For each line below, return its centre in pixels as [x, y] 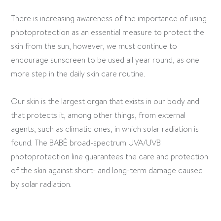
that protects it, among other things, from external [98, 115]
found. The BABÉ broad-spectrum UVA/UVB [86, 143]
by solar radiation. [41, 184]
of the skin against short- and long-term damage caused [107, 170]
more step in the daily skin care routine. [78, 74]
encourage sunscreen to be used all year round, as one [105, 60]
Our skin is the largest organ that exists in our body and [105, 101]
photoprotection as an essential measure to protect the [108, 32]
